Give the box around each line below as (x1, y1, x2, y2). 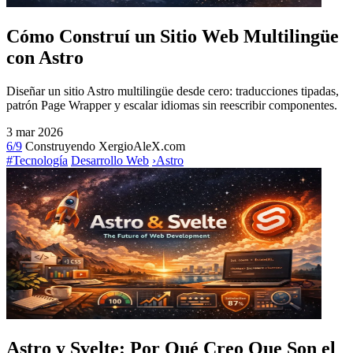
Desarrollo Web (71, 153, 149, 167)
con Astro (6, 47, 84, 69)
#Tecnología (6, 153, 68, 167)
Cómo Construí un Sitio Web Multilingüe (6, 26, 339, 47)
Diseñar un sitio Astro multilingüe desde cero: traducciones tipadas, (6, 84, 339, 98)
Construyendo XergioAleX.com (25, 139, 185, 153)
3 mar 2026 (6, 124, 63, 139)
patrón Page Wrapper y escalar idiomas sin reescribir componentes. (6, 98, 337, 112)
